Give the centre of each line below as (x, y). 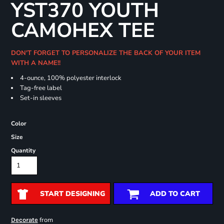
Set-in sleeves (40, 98)
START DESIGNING (72, 194)
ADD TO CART (175, 194)
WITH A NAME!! (36, 63)
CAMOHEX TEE (83, 31)
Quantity (23, 151)
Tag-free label (41, 88)
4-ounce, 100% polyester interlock (70, 78)
